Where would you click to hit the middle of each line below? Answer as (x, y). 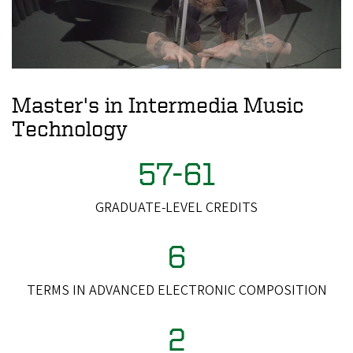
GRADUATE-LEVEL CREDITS (176, 207)
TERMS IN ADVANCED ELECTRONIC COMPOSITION (176, 290)
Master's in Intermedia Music (158, 104)
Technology (70, 128)
